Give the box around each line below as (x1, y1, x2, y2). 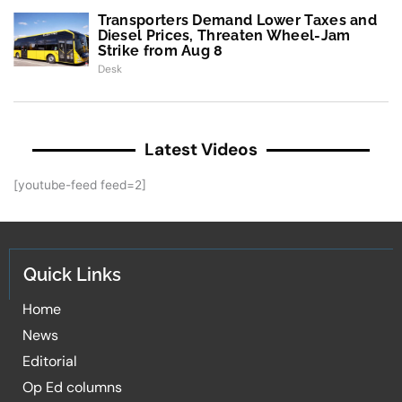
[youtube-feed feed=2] (13, 178, 146, 193)
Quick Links (23, 264, 121, 286)
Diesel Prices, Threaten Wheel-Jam (97, 27, 351, 45)
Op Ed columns (22, 378, 122, 398)
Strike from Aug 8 (97, 42, 223, 60)
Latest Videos (144, 138, 258, 162)
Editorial (22, 352, 77, 371)
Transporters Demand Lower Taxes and (97, 12, 378, 30)
